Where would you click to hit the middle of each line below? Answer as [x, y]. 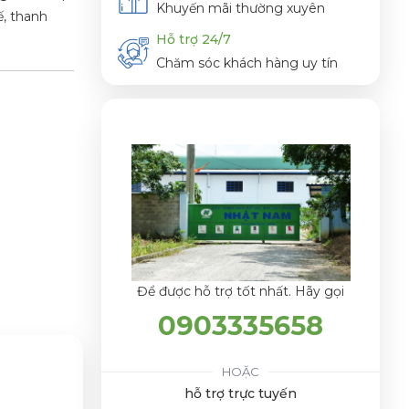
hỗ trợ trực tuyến [241, 393]
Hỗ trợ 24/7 [194, 40]
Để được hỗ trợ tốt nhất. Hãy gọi [241, 291]
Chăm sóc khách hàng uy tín [247, 63]
